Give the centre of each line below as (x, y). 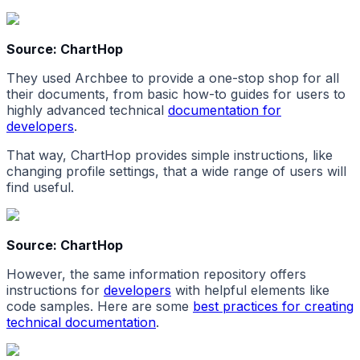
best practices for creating (273, 307)
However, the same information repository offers (156, 274)
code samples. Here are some (100, 307)
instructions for (55, 290)
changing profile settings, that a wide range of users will (176, 172)
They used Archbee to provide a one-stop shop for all (173, 78)
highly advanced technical (87, 110)
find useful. (40, 188)
